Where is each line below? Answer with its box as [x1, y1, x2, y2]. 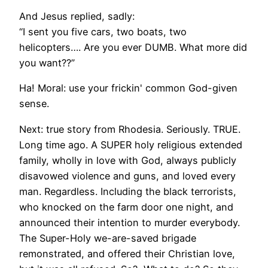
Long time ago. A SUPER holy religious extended [19, 138, 242, 151]
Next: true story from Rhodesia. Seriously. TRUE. [19, 123, 240, 135]
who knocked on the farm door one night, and [19, 200, 233, 213]
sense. [19, 98, 49, 110]
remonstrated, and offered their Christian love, [19, 247, 235, 260]
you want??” [19, 57, 75, 69]
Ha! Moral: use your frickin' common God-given [19, 82, 237, 95]
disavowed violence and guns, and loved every [19, 169, 236, 182]
